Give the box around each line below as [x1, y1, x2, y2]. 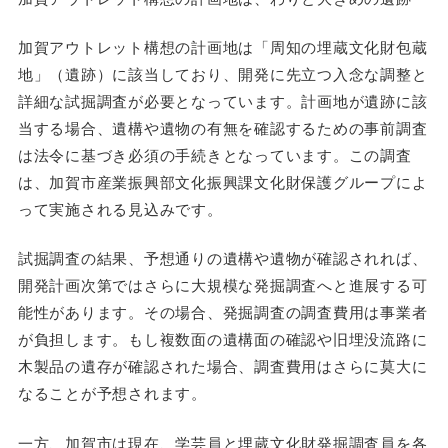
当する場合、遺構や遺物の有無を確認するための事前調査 [17, 116, 428, 138]
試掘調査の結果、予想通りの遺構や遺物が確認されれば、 [17, 247, 428, 269]
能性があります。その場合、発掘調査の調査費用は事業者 [17, 301, 428, 323]
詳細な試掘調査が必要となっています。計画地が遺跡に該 [17, 89, 428, 111]
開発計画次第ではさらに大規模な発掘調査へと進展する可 [17, 274, 428, 296]
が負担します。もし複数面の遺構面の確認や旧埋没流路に [17, 328, 428, 350]
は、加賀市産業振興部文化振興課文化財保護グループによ [17, 170, 428, 192]
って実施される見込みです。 [17, 197, 223, 219]
